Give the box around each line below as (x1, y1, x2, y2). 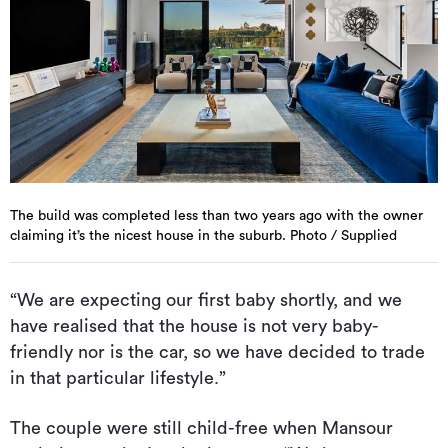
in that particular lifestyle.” (10, 369, 226, 388)
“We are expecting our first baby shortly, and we (10, 291, 402, 310)
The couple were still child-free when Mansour (10, 419, 393, 438)
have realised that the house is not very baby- (10, 317, 379, 336)
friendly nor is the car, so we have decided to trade (10, 343, 425, 362)
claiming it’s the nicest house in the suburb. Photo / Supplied (10, 229, 397, 244)
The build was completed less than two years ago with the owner (10, 209, 423, 224)
